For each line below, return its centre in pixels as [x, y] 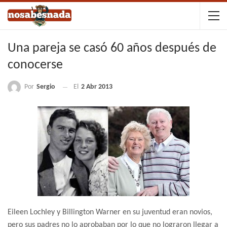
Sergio [46, 87]
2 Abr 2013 [97, 87]
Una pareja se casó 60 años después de [112, 48]
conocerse [35, 65]
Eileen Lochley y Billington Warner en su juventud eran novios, [110, 213]
